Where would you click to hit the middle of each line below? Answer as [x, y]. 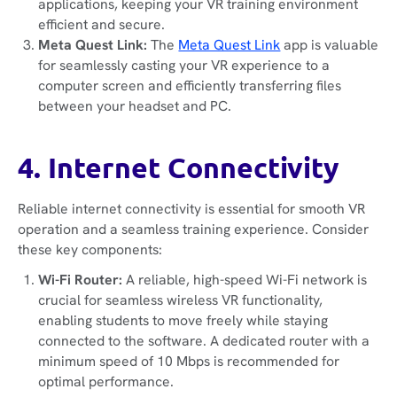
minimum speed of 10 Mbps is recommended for [189, 362]
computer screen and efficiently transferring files [190, 86]
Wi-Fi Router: [82, 280]
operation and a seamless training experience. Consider [193, 229]
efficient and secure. [102, 25]
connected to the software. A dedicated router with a [204, 341]
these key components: [90, 249]
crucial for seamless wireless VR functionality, [181, 300]
